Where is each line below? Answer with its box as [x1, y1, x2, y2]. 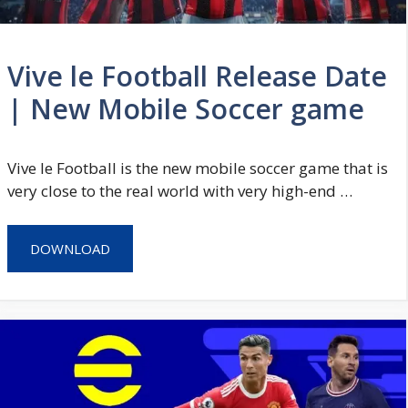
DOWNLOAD [30, 240, 110, 259]
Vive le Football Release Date [7, 56, 387, 95]
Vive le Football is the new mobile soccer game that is [7, 157, 388, 178]
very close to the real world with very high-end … [7, 179, 352, 201]
